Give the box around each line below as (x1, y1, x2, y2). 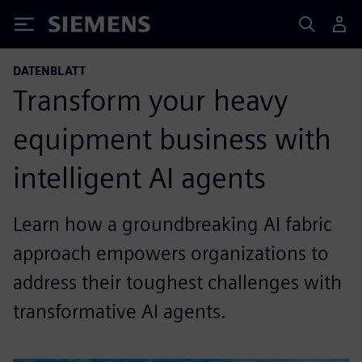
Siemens (48, 19, 102, 36)
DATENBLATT (13, 64, 86, 78)
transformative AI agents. (13, 300, 226, 323)
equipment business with (13, 121, 331, 157)
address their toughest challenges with (13, 271, 342, 294)
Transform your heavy (13, 82, 288, 118)
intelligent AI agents (13, 160, 266, 196)
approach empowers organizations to (13, 242, 329, 265)
